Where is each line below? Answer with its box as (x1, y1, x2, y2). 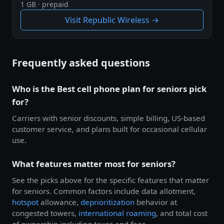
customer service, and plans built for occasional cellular (12, 124, 207, 134)
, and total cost (156, 208, 207, 218)
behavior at (134, 197, 177, 207)
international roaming (78, 208, 156, 218)
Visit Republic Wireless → (65, 14, 159, 26)
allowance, (38, 197, 80, 207)
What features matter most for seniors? (12, 158, 175, 170)
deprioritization (80, 197, 134, 207)
